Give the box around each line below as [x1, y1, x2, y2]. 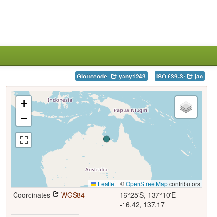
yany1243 [117, 72, 146, 80]
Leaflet [96, 179, 116, 187]
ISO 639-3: [156, 72, 186, 80]
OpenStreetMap [125, 179, 168, 187]
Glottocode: [77, 72, 110, 80]
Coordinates [13, 190, 52, 200]
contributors [167, 179, 200, 187]
